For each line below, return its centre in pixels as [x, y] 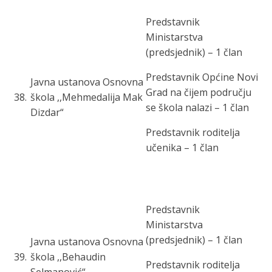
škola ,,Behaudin [68, 257]
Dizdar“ [47, 112]
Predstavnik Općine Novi [202, 77]
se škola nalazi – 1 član [197, 107]
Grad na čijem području [199, 92]
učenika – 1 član [182, 148]
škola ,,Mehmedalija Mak [87, 97]
